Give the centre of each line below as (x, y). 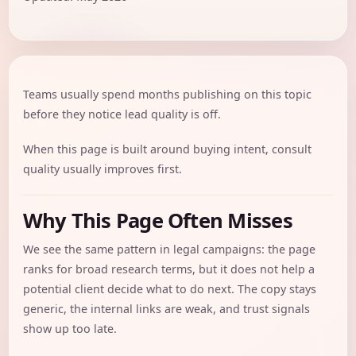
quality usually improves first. (102, 169)
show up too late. (70, 329)
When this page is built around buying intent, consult (167, 149)
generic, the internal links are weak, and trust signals (166, 309)
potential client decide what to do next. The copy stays (169, 289)
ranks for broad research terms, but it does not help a (168, 269)
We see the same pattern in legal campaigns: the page (169, 250)
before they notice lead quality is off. (122, 114)
